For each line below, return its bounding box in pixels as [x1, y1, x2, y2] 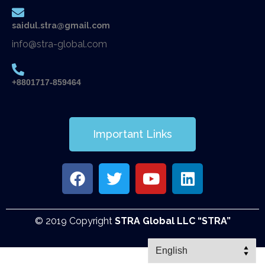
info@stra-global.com [12, 38, 107, 50]
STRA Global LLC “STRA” [114, 215, 231, 227]
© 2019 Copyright [34, 215, 115, 227]
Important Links [93, 127, 172, 140]
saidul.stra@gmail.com [12, 21, 110, 31]
